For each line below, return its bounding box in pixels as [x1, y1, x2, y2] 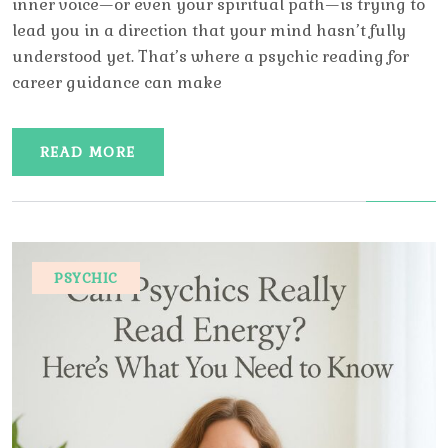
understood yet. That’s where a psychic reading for [12, 46, 409, 68]
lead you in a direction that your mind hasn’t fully [12, 20, 406, 42]
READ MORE [40, 143, 136, 162]
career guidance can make [12, 72, 222, 94]
